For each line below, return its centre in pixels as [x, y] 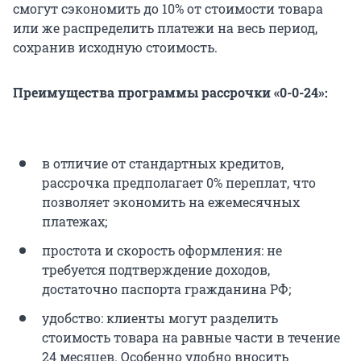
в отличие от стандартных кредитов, [163, 164]
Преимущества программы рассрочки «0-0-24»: [170, 93]
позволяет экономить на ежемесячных [171, 202]
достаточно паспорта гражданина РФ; [166, 289]
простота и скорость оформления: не [162, 251]
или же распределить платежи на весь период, [165, 28]
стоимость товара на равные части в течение [191, 338]
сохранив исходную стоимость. [115, 48]
